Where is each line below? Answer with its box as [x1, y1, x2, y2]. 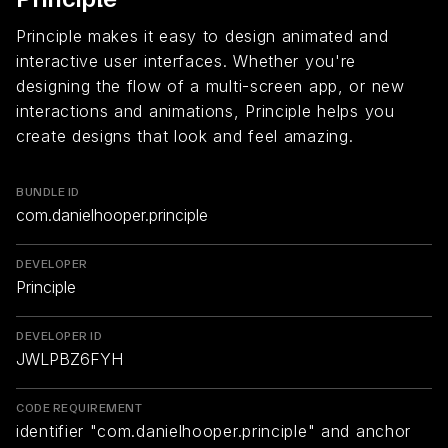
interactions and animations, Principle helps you [16, 101, 395, 121]
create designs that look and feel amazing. [16, 126, 354, 146]
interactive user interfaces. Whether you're [16, 51, 357, 71]
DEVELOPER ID [16, 329, 102, 343]
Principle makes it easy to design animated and [16, 26, 389, 46]
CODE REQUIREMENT [16, 401, 142, 415]
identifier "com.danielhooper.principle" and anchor [16, 421, 412, 441]
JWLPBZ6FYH [16, 349, 123, 369]
